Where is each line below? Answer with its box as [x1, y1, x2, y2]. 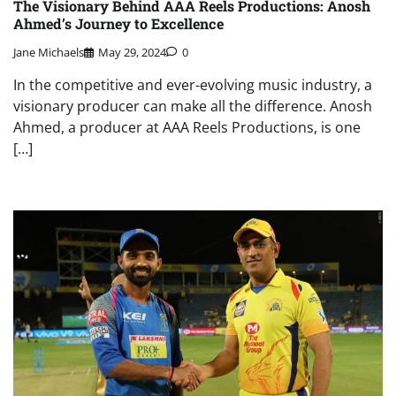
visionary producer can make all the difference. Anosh [13, 96, 372, 117]
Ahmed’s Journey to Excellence [13, 14, 224, 34]
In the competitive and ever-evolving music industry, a [13, 75, 372, 95]
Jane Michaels [13, 44, 84, 61]
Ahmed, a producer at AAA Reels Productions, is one [13, 118, 361, 138]
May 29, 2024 [98, 44, 166, 61]
